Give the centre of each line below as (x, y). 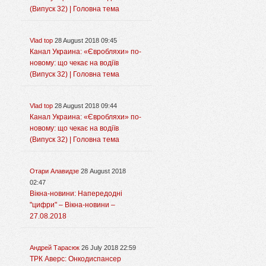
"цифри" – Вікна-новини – (72, 205)
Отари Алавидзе (54, 171)
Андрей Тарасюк (55, 248)
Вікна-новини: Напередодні (76, 194)
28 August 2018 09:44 (86, 106)
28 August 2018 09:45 (86, 41)
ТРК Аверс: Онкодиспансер (75, 259)
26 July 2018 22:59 (109, 248)
